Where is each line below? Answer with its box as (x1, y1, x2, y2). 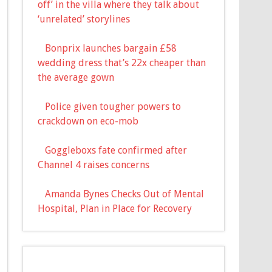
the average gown (38, 71, 115, 83)
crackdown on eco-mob (38, 115, 139, 127)
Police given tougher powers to (45, 100, 182, 112)
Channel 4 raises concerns (38, 158, 150, 171)
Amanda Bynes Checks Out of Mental (45, 188, 205, 200)
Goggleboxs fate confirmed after (45, 144, 188, 156)
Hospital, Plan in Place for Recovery (38, 202, 192, 214)
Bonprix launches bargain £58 (45, 42, 177, 54)
